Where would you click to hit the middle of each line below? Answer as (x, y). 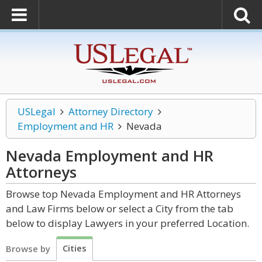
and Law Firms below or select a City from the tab (120, 208)
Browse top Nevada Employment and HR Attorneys (123, 194)
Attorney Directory (111, 111)
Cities (75, 248)
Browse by (28, 249)
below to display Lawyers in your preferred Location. (127, 223)
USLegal (37, 111)
